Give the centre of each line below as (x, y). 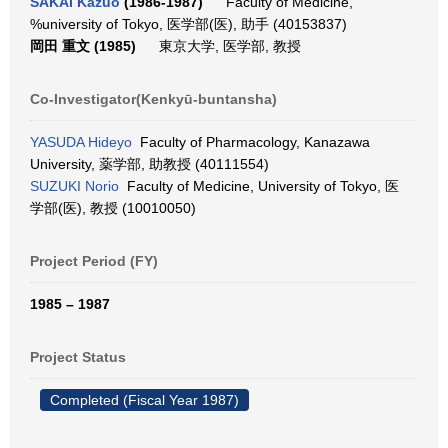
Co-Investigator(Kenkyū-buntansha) (153, 99)
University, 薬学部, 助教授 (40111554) (149, 164)
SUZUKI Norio (74, 186)
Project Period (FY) (94, 261)
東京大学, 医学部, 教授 (226, 46)
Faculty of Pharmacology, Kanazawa (251, 142)
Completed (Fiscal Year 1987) (144, 400)
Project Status (78, 357)
